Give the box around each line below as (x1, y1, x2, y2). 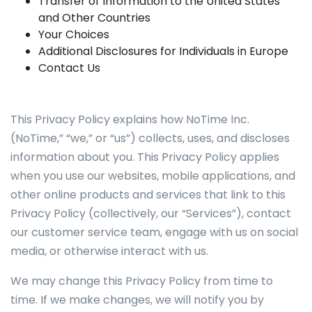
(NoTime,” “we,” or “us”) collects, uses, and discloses (10, 130, 290, 146)
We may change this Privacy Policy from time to (10, 273, 273, 289)
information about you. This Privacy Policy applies (10, 149, 279, 165)
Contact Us (38, 60, 100, 76)
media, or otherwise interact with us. (10, 243, 208, 259)
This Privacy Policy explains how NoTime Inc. (10, 111, 249, 127)
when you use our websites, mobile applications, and (10, 168, 295, 184)
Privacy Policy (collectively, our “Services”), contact (10, 205, 291, 221)
